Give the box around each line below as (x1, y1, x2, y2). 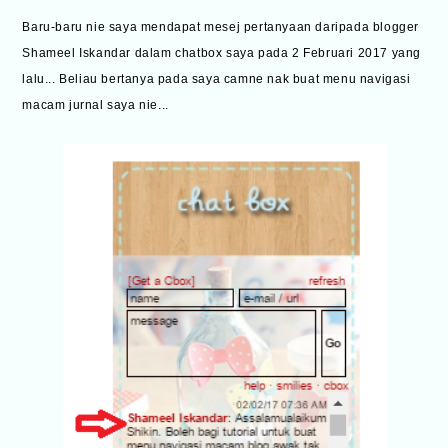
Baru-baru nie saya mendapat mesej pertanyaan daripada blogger (22, 20, 420, 35)
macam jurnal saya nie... (22, 98, 169, 113)
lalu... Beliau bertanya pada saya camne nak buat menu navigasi (22, 72, 411, 87)
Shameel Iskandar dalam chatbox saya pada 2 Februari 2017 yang (22, 46, 422, 61)
